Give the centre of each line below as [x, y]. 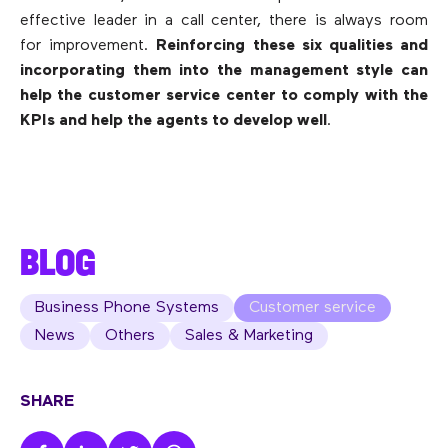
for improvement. [88, 46]
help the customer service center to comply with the [224, 96]
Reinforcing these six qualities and [292, 46]
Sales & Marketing [249, 336]
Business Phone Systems [127, 308]
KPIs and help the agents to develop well [173, 121]
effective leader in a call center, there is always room [224, 21]
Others [130, 336]
